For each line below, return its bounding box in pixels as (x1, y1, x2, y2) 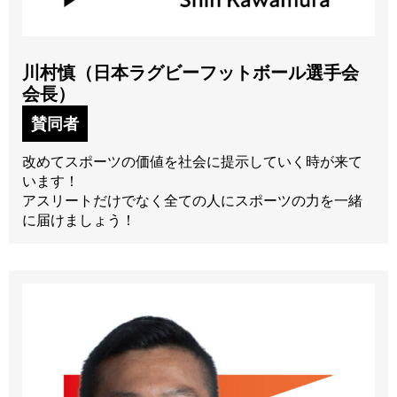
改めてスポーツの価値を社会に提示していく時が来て (22, 152, 362, 170)
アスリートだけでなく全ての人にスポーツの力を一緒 (22, 191, 362, 209)
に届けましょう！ (22, 211, 136, 229)
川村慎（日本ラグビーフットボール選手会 (22, 61, 359, 83)
